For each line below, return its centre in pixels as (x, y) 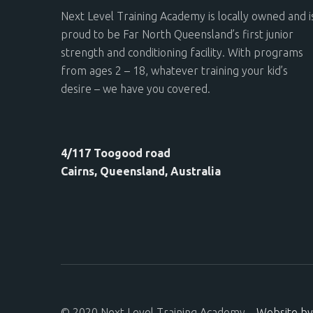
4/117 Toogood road (116, 153)
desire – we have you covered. (136, 89)
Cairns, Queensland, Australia (141, 172)
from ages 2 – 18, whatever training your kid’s (174, 71)
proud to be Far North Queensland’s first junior (177, 35)
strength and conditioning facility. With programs (182, 53)
